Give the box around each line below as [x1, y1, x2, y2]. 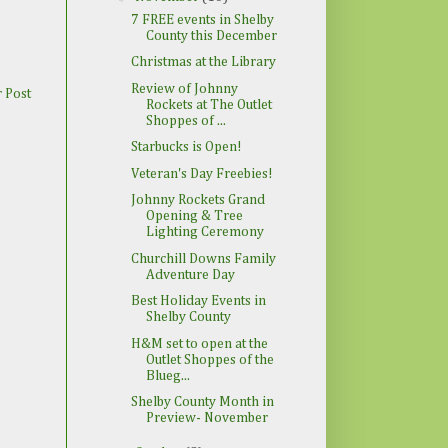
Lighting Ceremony [145, 225, 264, 240]
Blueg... [145, 368, 190, 383]
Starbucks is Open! [130, 140, 242, 155]
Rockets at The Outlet [145, 97, 272, 112]
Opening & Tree [145, 209, 243, 224]
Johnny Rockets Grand [130, 193, 265, 208]
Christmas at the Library [130, 55, 276, 70]
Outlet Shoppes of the [145, 352, 274, 367]
